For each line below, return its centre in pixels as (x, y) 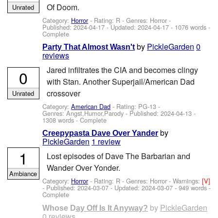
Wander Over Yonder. (83, 167)
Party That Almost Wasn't (89, 47)
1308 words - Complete (75, 120)
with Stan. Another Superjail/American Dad (120, 81)
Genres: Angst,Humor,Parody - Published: (102, 113)
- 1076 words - (190, 27)
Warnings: (188, 181)
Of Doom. (63, 7)
